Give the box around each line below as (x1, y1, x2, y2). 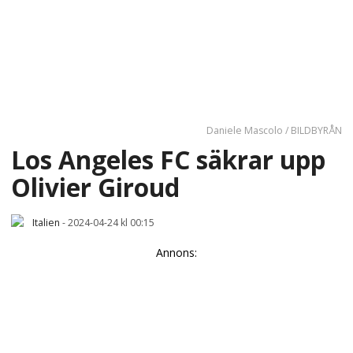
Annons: (156, 244, 197, 260)
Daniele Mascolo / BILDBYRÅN (206, 124, 342, 138)
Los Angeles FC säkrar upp (11, 142, 325, 176)
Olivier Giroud (11, 169, 180, 204)
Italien (32, 215, 60, 229)
